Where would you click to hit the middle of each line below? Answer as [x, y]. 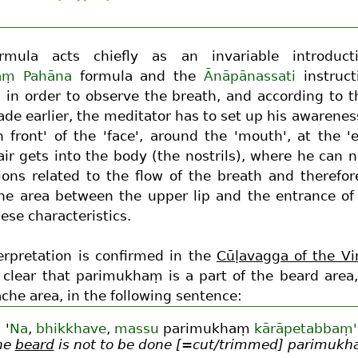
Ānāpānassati [249, 76]
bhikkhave [71, 328]
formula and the [137, 76]
